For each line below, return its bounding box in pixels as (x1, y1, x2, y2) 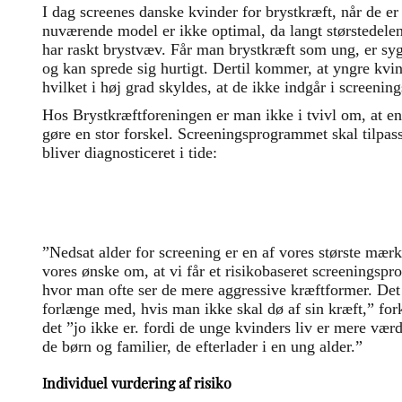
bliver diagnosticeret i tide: (42, 144, 217, 162)
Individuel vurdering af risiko (42, 373, 239, 393)
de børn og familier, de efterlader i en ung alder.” (42, 337, 363, 356)
